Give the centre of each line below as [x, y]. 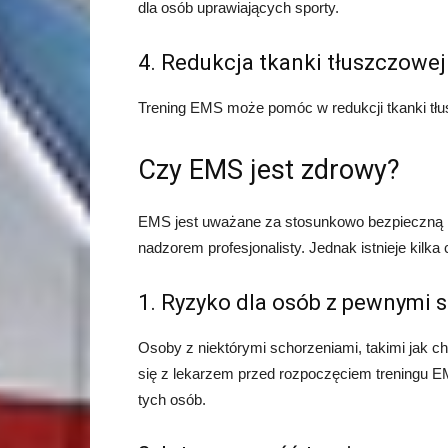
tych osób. [172, 400]
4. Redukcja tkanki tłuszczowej [292, 63]
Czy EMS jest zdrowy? [269, 170]
